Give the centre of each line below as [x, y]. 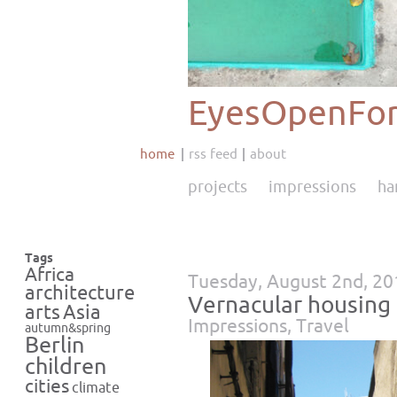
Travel [323, 326]
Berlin [54, 346]
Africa [50, 275]
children [66, 367]
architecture [80, 293]
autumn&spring [68, 328]
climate [96, 388]
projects [218, 187]
